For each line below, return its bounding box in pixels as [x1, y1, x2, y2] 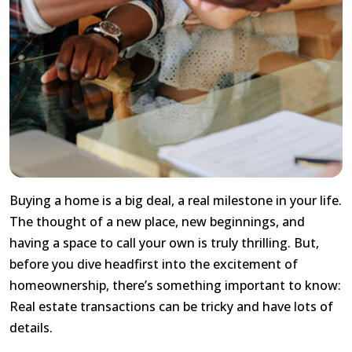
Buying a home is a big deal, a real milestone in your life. [9, 192, 342, 210]
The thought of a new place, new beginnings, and [9, 213, 305, 231]
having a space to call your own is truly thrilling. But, [9, 234, 319, 252]
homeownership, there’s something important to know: [9, 277, 341, 295]
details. [9, 319, 53, 337]
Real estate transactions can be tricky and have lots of [9, 298, 333, 316]
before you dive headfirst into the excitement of [9, 255, 298, 273]
